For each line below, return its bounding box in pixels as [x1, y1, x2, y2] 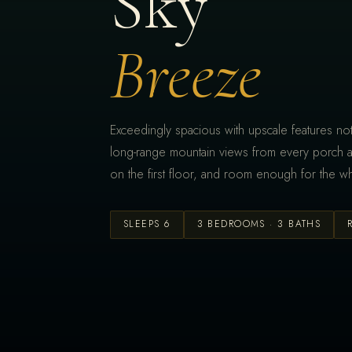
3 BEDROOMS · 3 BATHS [196, 216, 321, 231]
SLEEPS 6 [123, 216, 170, 231]
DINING [136, 331, 179, 345]
